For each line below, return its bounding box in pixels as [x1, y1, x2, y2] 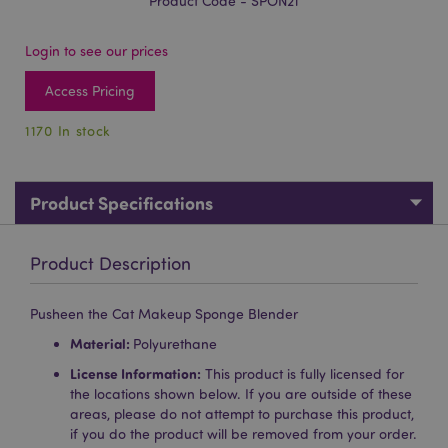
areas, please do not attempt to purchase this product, [70, 405, 414, 422]
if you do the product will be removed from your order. [70, 425, 417, 442]
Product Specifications [30, 191, 213, 215]
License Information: [70, 364, 201, 383]
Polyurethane [133, 335, 217, 352]
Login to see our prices [25, 42, 168, 59]
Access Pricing [45, 82, 135, 99]
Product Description [30, 252, 191, 274]
